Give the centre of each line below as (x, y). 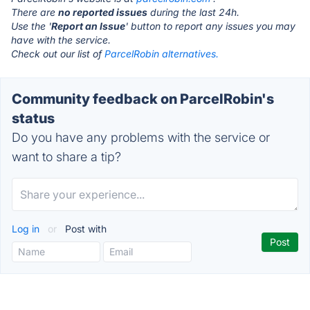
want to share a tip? (66, 157)
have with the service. (61, 40)
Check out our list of (58, 54)
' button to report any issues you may (210, 26)
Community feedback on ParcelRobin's (143, 99)
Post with (84, 229)
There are (35, 12)
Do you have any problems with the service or (141, 137)
